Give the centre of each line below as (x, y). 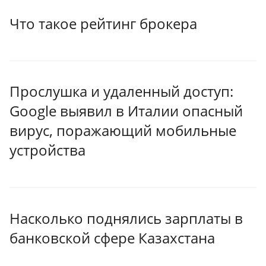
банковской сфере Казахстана (112, 237)
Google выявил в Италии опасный (126, 111)
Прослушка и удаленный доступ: (121, 91)
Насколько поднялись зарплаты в (126, 218)
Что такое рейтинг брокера (103, 23)
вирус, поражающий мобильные (123, 131)
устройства (47, 150)
